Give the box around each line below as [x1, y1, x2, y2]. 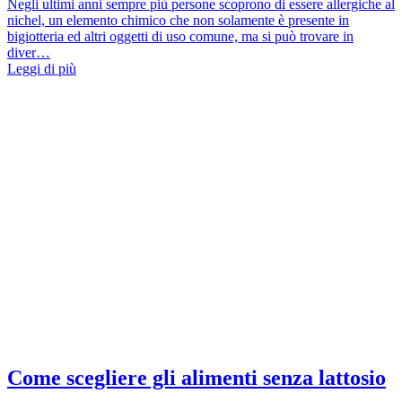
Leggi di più [7, 61, 76, 77]
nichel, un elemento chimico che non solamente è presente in [7, 13, 349, 29]
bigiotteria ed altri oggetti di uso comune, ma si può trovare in [7, 29, 354, 45]
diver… [7, 45, 50, 61]
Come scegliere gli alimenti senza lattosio [7, 366, 386, 390]
